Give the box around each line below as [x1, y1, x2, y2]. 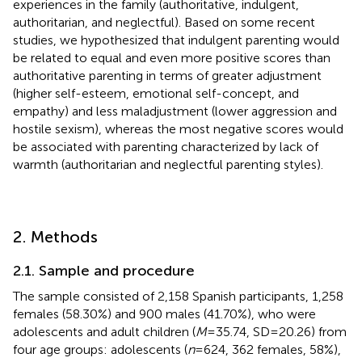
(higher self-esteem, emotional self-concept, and [13, 85, 299, 101]
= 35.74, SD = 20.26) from [207, 323, 347, 339]
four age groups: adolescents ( [13, 341, 187, 357]
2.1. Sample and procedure [13, 261, 195, 280]
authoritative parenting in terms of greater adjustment [13, 67, 322, 83]
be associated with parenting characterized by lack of [13, 138, 318, 154]
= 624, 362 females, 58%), [195, 341, 341, 357]
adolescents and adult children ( [13, 323, 196, 339]
